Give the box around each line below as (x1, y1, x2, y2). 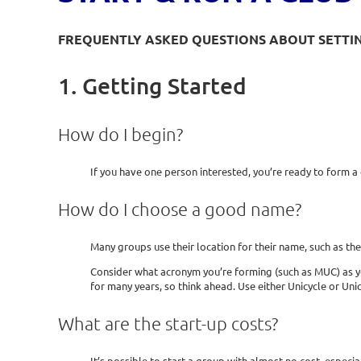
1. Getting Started (58, 71, 247, 99)
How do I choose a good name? (58, 198, 301, 220)
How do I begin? (58, 122, 183, 144)
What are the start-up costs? (58, 313, 278, 334)
